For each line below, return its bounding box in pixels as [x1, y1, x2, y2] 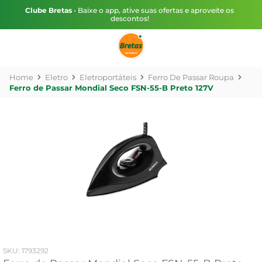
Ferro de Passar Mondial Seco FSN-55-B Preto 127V [9, 83, 213, 92]
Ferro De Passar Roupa [148, 73, 234, 82]
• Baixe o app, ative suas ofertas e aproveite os [72, 6, 234, 15]
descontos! [110, 14, 149, 23]
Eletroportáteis [80, 73, 136, 82]
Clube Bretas [25, 6, 72, 15]
